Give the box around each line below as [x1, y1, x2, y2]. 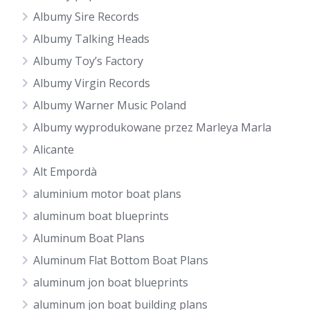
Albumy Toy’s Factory [33, 53, 143, 69]
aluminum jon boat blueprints [33, 275, 188, 290]
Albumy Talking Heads [33, 31, 149, 46]
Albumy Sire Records [33, 9, 139, 24]
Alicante [33, 142, 74, 157]
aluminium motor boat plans [33, 186, 181, 201]
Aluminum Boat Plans [33, 230, 145, 246]
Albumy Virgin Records [33, 75, 150, 91]
